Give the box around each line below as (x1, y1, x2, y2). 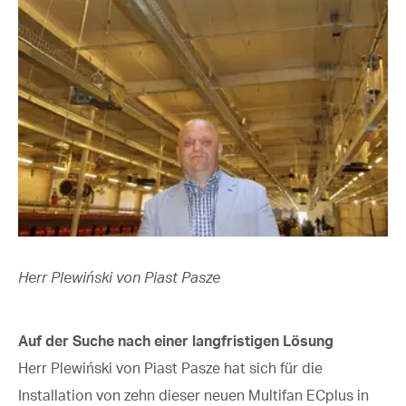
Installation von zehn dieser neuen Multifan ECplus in (18, 385, 369, 404)
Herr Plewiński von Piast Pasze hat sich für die (18, 358, 323, 377)
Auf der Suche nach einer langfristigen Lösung (18, 331, 333, 350)
